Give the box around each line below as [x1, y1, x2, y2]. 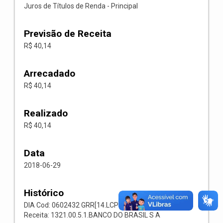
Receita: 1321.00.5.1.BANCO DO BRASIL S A [24, 211, 160, 219]
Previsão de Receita [24, 28, 111, 39]
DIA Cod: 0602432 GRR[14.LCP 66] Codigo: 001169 [24, 201, 180, 209]
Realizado [24, 108, 68, 119]
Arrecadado [24, 68, 75, 79]
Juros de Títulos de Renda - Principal [24, 2, 138, 10]
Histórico [24, 187, 64, 199]
